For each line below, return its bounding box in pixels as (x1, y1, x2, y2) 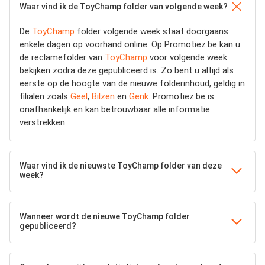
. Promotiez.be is (148, 91, 214, 102)
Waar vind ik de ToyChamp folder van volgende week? (20, 2, 228, 11)
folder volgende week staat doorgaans (75, 26, 228, 37)
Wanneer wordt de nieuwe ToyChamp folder (20, 212, 190, 221)
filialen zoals (20, 91, 70, 102)
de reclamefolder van (20, 52, 105, 63)
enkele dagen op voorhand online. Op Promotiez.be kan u (20, 39, 240, 50)
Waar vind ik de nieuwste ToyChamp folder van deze (20, 161, 222, 170)
